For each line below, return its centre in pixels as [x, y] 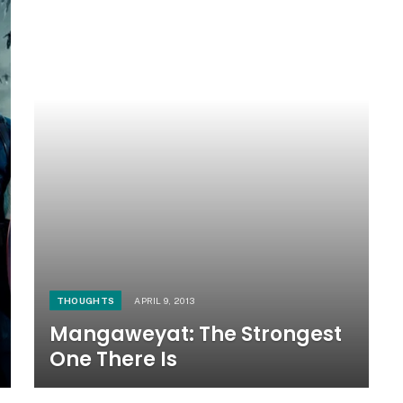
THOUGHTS [85, 300]
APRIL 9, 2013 [165, 300]
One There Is [113, 359]
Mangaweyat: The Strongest [195, 334]
